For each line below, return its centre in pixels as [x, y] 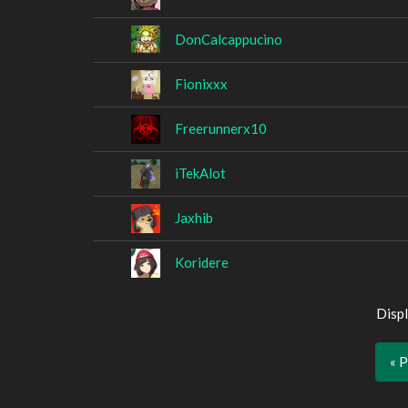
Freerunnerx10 [221, 128]
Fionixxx [201, 83]
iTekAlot [200, 173]
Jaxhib [194, 217]
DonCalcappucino [229, 39]
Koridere [202, 262]
